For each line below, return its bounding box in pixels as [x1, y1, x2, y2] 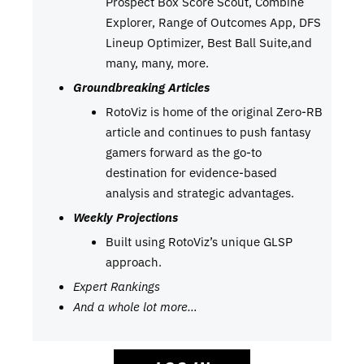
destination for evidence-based [106, 164, 277, 181]
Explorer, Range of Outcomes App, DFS [106, 14, 321, 31]
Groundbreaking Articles [73, 79, 210, 96]
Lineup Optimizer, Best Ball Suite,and [106, 34, 312, 51]
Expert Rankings [73, 278, 160, 295]
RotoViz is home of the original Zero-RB [106, 103, 323, 120]
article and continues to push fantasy [106, 123, 310, 141]
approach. [106, 253, 162, 271]
